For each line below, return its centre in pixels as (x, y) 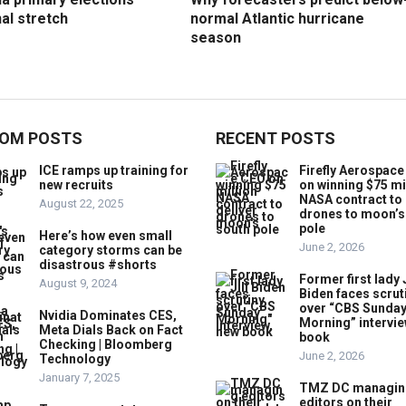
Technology (75, 359)
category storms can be (111, 250)
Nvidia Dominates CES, (108, 315)
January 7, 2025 (79, 377)
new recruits (76, 185)
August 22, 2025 (81, 203)
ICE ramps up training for (114, 170)
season (216, 38)
